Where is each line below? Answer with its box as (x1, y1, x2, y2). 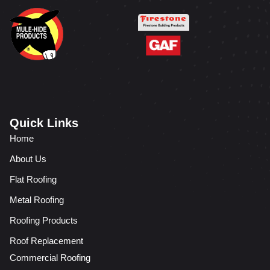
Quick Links (10, 116, 78, 130)
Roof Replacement (10, 236, 83, 246)
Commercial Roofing (10, 253, 90, 263)
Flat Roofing (10, 174, 57, 185)
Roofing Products (10, 215, 78, 226)
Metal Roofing (10, 195, 64, 206)
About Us (10, 154, 46, 165)
